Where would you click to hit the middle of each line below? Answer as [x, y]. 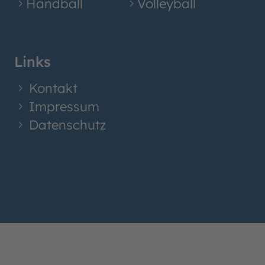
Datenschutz [67, 125]
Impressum [64, 106]
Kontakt [53, 88]
